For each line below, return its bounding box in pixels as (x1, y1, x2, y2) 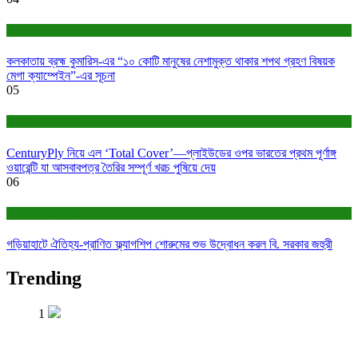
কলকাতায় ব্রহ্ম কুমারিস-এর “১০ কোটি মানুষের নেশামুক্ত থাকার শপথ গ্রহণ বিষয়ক (6, 54, 335, 69)
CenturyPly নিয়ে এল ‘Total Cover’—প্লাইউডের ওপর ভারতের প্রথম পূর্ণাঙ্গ (6, 145, 336, 160)
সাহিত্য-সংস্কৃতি (6, 24, 61, 37)
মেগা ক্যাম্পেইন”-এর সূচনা (6, 69, 115, 83)
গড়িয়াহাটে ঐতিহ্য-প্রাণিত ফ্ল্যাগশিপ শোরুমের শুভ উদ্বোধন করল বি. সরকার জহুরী (6, 237, 332, 251)
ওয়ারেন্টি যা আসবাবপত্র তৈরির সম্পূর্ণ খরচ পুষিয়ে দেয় (6, 160, 216, 174)
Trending (6, 267, 82, 288)
